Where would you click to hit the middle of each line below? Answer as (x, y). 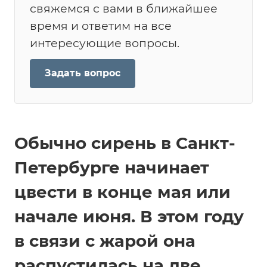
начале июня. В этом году (129, 216)
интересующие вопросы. (105, 43)
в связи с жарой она (105, 240)
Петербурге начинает (112, 167)
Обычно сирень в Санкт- (125, 143)
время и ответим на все (101, 25)
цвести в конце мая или (122, 192)
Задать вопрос (83, 73)
